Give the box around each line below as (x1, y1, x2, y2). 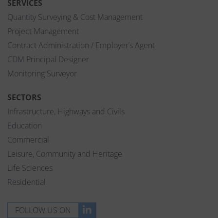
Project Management (7, 25, 79, 37)
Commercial (7, 134, 49, 146)
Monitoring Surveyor (7, 68, 77, 80)
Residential (7, 176, 46, 188)
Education (7, 120, 42, 132)
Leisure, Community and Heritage (7, 148, 122, 160)
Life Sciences (7, 162, 53, 174)
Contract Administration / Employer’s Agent (7, 39, 155, 52)
